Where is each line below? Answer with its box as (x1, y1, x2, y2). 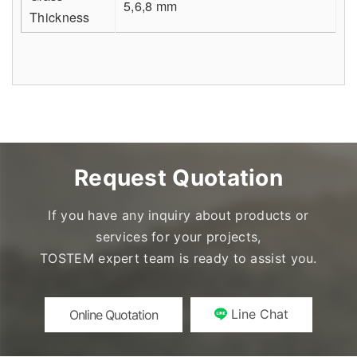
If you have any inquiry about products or (48, 207, 309, 223)
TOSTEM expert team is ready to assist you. (40, 250, 317, 266)
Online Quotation (69, 307, 158, 323)
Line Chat (231, 306, 288, 322)
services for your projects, (96, 229, 261, 245)
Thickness (29, 8, 90, 26)
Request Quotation (73, 164, 284, 191)
